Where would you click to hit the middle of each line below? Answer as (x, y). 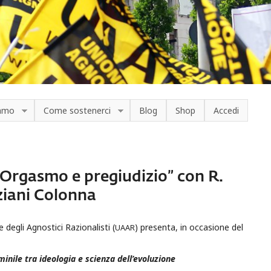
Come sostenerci (77, 110)
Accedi (226, 110)
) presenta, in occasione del (189, 227)
